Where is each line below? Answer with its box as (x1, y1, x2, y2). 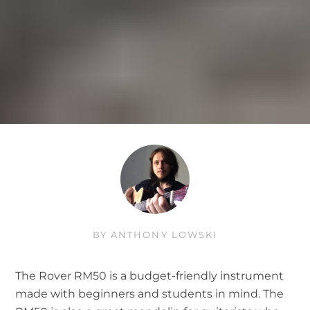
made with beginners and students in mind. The (15, 286, 284, 301)
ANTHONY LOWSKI (107, 229, 218, 241)
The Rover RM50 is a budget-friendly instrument (15, 268, 284, 283)
